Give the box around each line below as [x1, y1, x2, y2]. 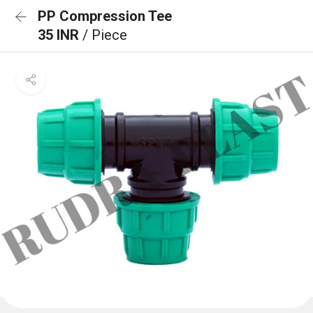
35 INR [38, 27, 82, 43]
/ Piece [82, 27, 127, 43]
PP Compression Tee [38, 8, 172, 24]
